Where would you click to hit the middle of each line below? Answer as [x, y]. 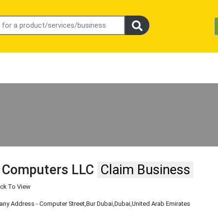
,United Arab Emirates [161, 204]
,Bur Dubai [99, 204]
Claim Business [145, 170]
